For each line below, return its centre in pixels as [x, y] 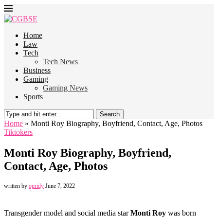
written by [16, 186]
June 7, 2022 [60, 186]
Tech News [60, 62]
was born [181, 213]
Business [37, 70]
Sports [33, 97]
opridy [36, 186]
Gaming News [65, 88]
